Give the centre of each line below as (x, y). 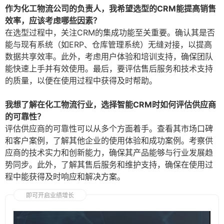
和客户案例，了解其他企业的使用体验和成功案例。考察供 (109, 141)
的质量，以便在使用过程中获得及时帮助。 (81, 81)
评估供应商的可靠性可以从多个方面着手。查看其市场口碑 (109, 129)
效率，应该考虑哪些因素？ (53, 21)
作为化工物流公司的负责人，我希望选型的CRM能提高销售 (110, 9)
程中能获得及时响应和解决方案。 (65, 177)
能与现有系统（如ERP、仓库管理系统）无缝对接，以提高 (108, 45)
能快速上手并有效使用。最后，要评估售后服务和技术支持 (109, 69)
